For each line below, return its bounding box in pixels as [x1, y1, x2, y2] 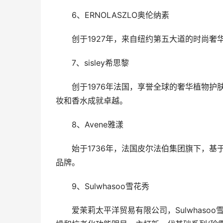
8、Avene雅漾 [71, 119, 123, 129]
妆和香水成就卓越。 [56, 96, 127, 106]
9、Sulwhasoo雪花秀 [71, 181, 149, 191]
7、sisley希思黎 [71, 58, 129, 68]
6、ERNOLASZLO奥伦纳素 [71, 10, 169, 20]
